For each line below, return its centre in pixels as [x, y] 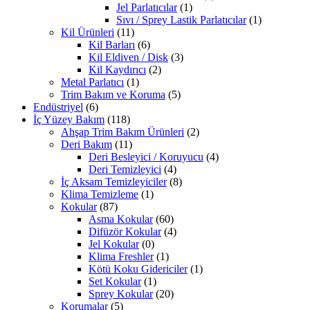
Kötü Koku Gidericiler [138, 269]
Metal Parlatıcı [92, 82]
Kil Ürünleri [88, 33]
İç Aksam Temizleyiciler [114, 182]
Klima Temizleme [100, 194]
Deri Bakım [86, 145]
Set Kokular [115, 282]
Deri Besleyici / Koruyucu [146, 157]
